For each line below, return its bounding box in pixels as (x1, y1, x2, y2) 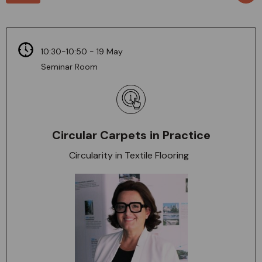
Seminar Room (41, 61, 98, 72)
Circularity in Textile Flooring (68, 149, 194, 161)
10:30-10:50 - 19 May (41, 46, 123, 57)
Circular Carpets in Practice (51, 127, 211, 143)
